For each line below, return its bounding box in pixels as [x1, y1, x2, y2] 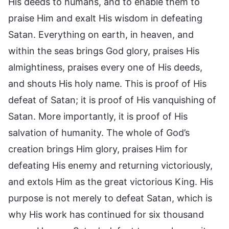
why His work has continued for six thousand [8, 209, 204, 220]
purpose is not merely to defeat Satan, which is [8, 192, 212, 203]
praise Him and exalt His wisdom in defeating [8, 12, 202, 24]
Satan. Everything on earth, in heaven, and [8, 29, 194, 40]
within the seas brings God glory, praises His [8, 45, 199, 56]
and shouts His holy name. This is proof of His [8, 78, 207, 89]
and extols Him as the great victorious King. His [8, 176, 213, 187]
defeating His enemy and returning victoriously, [8, 159, 213, 171]
